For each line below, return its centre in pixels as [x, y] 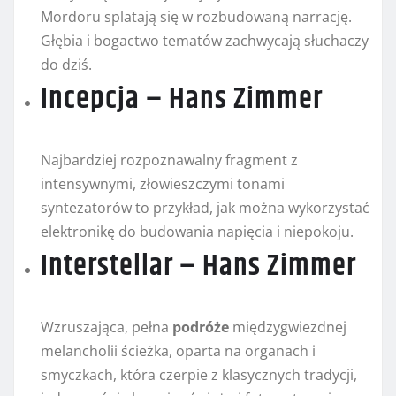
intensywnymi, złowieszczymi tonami [163, 184]
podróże [201, 327]
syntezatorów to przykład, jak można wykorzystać [205, 208]
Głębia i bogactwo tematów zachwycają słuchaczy [205, 41]
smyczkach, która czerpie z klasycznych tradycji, [199, 375]
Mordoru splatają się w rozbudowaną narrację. [196, 17]
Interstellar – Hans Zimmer [198, 267]
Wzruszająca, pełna [107, 327]
